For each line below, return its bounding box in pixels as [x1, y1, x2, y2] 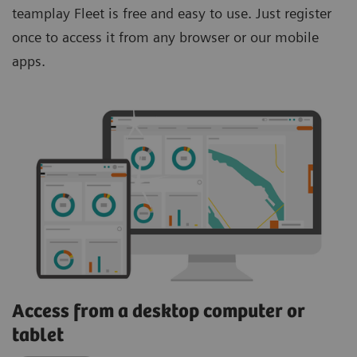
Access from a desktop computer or [12, 300, 305, 323]
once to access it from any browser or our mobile [12, 28, 319, 45]
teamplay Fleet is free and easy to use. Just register [12, 4, 331, 22]
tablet [12, 324, 64, 347]
